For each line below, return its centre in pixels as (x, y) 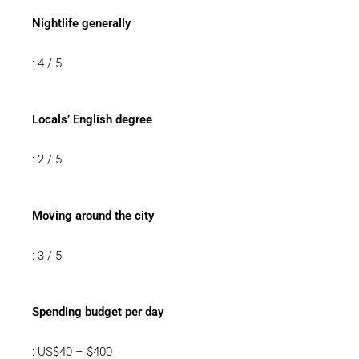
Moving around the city (93, 216)
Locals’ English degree (92, 119)
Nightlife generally (81, 23)
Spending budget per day (98, 312)
